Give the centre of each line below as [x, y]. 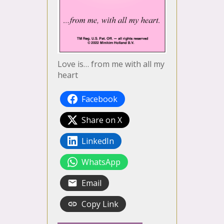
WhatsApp [101, 162]
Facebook [99, 99]
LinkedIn [98, 141]
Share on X [102, 120]
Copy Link [100, 204]
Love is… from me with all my [111, 64]
